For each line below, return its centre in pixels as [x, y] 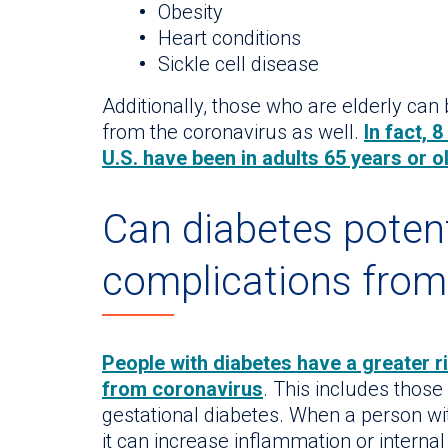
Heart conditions [229, 38]
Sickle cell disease [238, 64]
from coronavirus [182, 388]
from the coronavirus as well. [233, 132]
